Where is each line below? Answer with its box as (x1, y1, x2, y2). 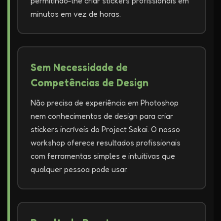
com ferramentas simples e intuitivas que (31, 151, 175, 161)
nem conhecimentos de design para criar (31, 111, 173, 121)
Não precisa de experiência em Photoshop (31, 98, 179, 108)
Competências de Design (31, 76, 148, 89)
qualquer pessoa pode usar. (31, 164, 128, 174)
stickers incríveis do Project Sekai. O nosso (31, 124, 180, 134)
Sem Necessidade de (31, 61, 128, 74)
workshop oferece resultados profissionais (31, 138, 181, 147)
